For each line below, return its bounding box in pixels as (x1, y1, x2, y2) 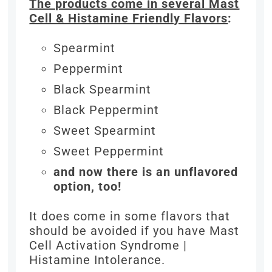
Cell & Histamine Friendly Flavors (29, 11, 228, 26)
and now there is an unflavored (53, 165, 239, 180)
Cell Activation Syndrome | (29, 238, 188, 253)
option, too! (53, 179, 122, 194)
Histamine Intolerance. (29, 253, 166, 268)
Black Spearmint (53, 82, 152, 97)
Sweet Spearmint (53, 123, 157, 138)
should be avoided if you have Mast (29, 223, 240, 239)
